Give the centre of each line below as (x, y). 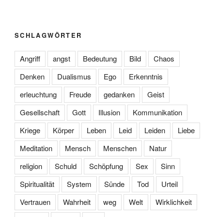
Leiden (155, 130)
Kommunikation (157, 112)
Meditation (36, 148)
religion (31, 166)
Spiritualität (37, 184)
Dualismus (74, 77)
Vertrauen (35, 202)
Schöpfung (106, 166)
